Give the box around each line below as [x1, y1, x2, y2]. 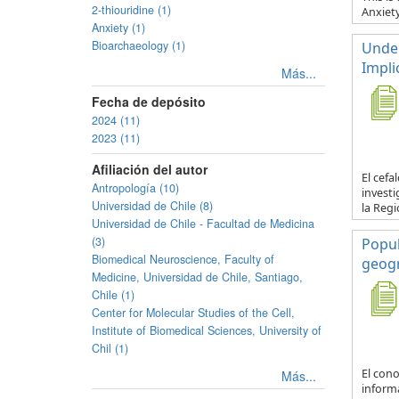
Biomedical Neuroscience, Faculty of [92, 251, 274, 267]
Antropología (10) [92, 180, 179, 196]
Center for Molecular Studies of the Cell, [92, 305, 295, 321]
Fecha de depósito [92, 93, 206, 110]
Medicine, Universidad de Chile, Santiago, [92, 269, 303, 285]
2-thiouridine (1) [92, 2, 171, 18]
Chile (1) [92, 287, 134, 303]
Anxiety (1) [92, 20, 145, 36]
